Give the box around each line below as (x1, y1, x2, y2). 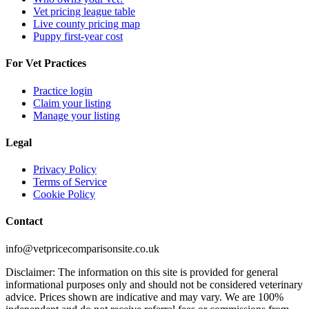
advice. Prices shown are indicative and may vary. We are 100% (6, 290, 283, 303)
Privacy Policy (33, 163, 97, 176)
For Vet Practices (6, 57, 86, 70)
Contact (6, 215, 43, 228)
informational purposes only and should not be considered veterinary (6, 278, 303, 290)
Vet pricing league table (33, 6, 135, 18)
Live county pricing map (33, 18, 140, 30)
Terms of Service (33, 176, 107, 188)
